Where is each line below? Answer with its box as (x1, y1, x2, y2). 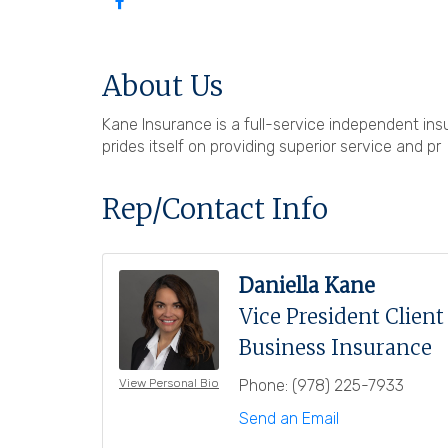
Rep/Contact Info (102, 190, 328, 227)
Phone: (239, 375, 288, 395)
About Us (102, 67, 223, 104)
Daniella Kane (239, 272, 375, 298)
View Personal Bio (119, 376, 219, 391)
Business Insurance (239, 334, 432, 360)
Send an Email (239, 408, 339, 428)
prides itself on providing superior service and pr (102, 136, 441, 156)
